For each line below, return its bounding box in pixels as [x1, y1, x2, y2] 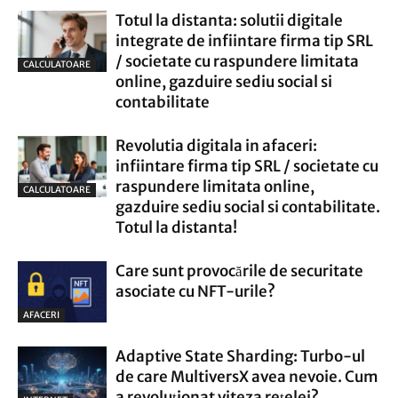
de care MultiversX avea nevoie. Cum [115, 367, 378, 386]
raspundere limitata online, [115, 177, 314, 196]
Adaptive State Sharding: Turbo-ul [115, 346, 365, 366]
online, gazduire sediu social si [115, 72, 332, 92]
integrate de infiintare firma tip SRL [115, 31, 373, 51]
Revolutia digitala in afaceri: [115, 136, 317, 155]
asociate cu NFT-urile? [115, 282, 275, 301]
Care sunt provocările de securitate [115, 261, 363, 281]
